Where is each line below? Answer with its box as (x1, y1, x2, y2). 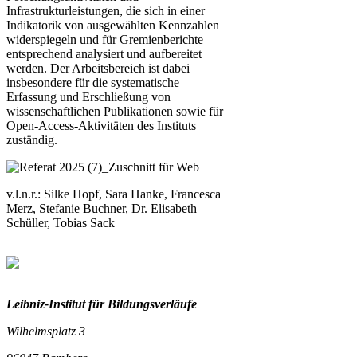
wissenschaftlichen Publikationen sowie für (6, 104, 223, 118)
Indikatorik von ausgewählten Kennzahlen (6, 18, 219, 32)
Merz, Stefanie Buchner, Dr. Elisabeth (6, 201, 197, 215)
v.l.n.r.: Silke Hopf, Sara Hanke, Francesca (6, 186, 221, 201)
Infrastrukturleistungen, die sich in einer (6, 3, 205, 18)
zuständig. (6, 132, 57, 147)
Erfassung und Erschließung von (6, 89, 171, 104)
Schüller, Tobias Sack (6, 215, 115, 229)
